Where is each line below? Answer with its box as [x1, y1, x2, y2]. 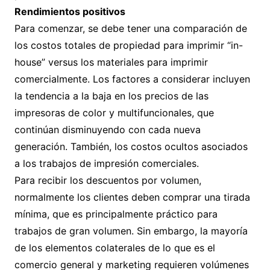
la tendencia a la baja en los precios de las [14, 90, 209, 102]
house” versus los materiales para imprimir [14, 56, 208, 68]
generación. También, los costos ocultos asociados [14, 140, 248, 152]
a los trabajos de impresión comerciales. [14, 157, 199, 169]
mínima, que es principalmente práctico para [14, 208, 218, 220]
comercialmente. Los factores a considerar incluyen [14, 73, 250, 85]
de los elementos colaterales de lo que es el [14, 242, 215, 254]
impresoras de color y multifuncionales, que [14, 107, 214, 119]
